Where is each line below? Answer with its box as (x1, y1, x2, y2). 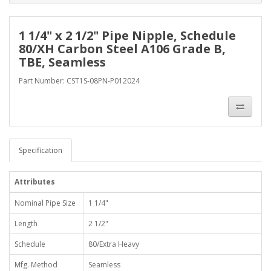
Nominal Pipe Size (15, 198, 76, 208)
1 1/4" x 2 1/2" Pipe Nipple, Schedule (19, 27, 236, 44)
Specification (19, 145, 62, 155)
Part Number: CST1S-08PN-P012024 (19, 76, 140, 86)
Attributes (15, 177, 55, 187)
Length (15, 218, 38, 229)
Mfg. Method (15, 260, 57, 270)
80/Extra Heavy (88, 239, 139, 249)
